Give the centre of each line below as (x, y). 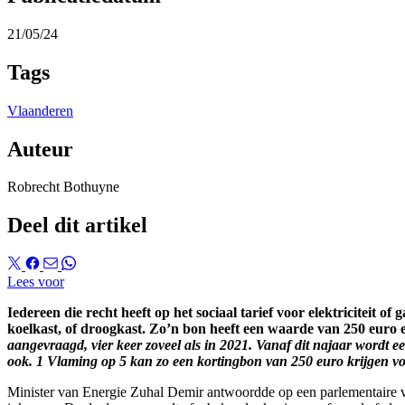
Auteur (40, 149)
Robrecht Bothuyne (63, 187)
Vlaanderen (40, 110)
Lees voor (36, 282)
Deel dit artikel (77, 226)
